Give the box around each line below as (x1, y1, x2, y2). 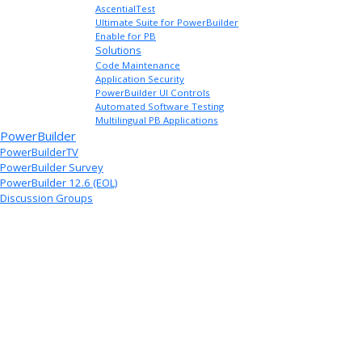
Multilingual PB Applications (95, 114, 218, 126)
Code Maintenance (95, 59, 180, 71)
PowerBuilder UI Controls (95, 86, 210, 99)
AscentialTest (95, 2, 155, 15)
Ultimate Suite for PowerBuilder (95, 16, 238, 28)
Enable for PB (95, 30, 156, 42)
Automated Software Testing (95, 100, 224, 112)
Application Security (95, 73, 184, 85)
